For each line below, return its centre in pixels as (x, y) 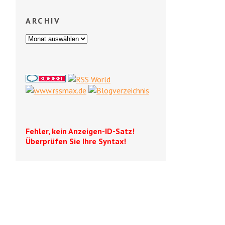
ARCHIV (43, 21)
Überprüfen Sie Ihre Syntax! (76, 141)
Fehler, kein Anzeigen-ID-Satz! (80, 131)
